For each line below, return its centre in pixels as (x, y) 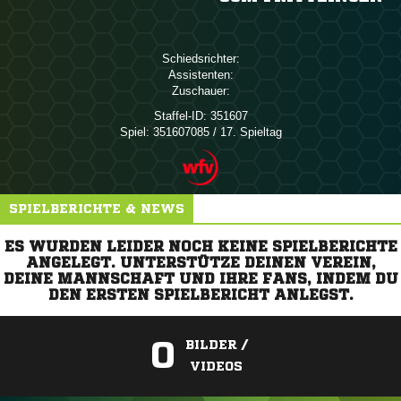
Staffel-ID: (180, 116)
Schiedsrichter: (200, 59)
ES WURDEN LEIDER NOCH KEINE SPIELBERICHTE (200, 246)
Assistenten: (200, 75)
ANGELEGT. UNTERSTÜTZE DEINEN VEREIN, (200, 262)
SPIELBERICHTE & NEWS (97, 209)
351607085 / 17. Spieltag (215, 132)
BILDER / (216, 345)
